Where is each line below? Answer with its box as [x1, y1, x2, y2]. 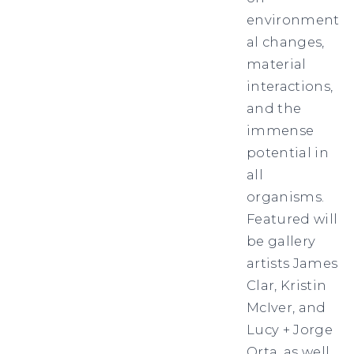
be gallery [247, 233, 316, 250]
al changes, [247, 34, 325, 51]
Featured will [247, 211, 338, 228]
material [247, 56, 307, 73]
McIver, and [247, 299, 326, 316]
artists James [247, 255, 338, 272]
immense [247, 122, 314, 139]
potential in [247, 145, 329, 161]
